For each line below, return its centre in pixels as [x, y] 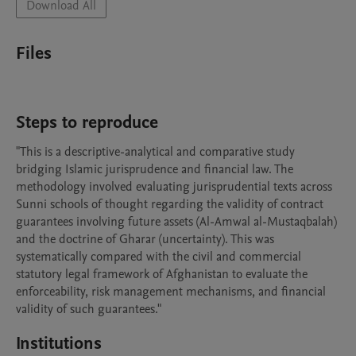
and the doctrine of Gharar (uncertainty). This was [145, 239]
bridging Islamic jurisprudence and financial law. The [155, 169]
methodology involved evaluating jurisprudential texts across [174, 187]
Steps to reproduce [87, 122]
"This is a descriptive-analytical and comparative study [155, 152]
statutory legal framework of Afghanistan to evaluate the [162, 274]
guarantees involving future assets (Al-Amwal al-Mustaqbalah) [176, 222]
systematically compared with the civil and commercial [159, 257]
